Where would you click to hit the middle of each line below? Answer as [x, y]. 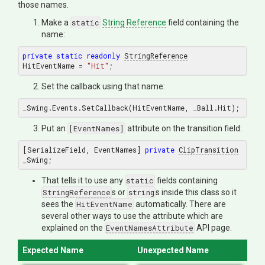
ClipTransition [209, 149]
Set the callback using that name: [103, 86]
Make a [56, 22]
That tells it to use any [83, 180]
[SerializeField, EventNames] [84, 149]
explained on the [73, 227]
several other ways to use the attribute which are [132, 216]
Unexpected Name [173, 250]
